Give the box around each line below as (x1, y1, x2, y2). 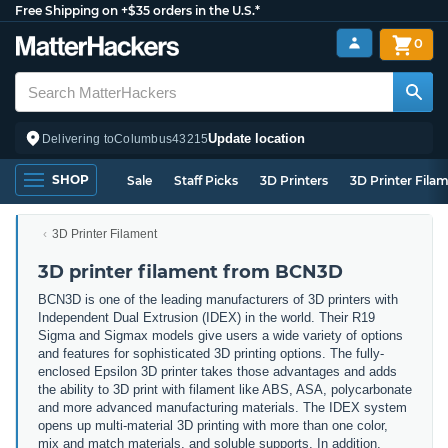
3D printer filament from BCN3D (38, 261, 343, 283)
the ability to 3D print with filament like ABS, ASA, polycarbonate (38, 382, 412, 397)
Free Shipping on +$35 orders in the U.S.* (15, 3, 260, 18)
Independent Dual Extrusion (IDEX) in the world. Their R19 (38, 310, 375, 325)
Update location (208, 130, 306, 146)
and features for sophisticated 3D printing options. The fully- (38, 346, 384, 361)
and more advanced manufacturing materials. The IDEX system (38, 400, 407, 415)
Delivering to (42, 131, 115, 146)
